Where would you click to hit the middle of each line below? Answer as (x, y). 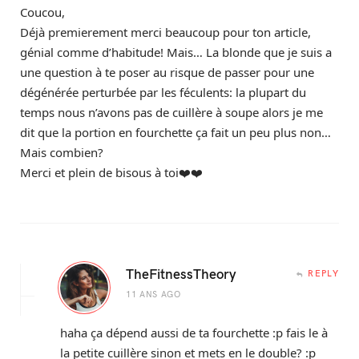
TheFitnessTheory (181, 274)
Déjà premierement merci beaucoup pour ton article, (165, 32)
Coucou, (42, 12)
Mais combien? (62, 153)
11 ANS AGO (153, 294)
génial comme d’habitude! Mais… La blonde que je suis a (176, 52)
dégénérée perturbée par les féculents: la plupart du (163, 93)
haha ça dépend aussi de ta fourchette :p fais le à (194, 333)
